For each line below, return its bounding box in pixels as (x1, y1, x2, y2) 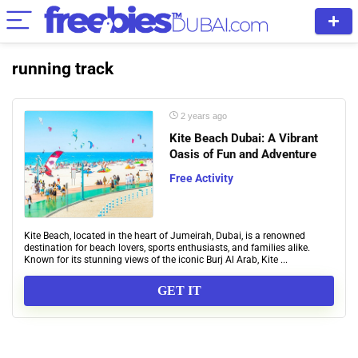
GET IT (157, 284, 201, 298)
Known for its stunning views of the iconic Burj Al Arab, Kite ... (24, 254, 288, 265)
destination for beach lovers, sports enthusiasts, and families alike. (24, 242, 310, 253)
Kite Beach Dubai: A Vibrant (169, 131, 318, 145)
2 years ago (178, 111, 227, 121)
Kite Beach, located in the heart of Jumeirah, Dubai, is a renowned (24, 230, 305, 241)
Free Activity (169, 172, 233, 185)
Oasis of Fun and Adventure (169, 147, 316, 161)
